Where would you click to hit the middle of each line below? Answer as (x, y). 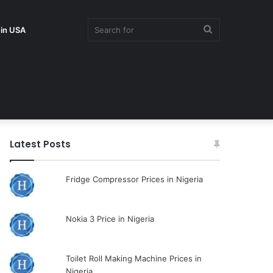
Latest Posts (41, 144)
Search (227, 29)
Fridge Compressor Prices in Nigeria (134, 179)
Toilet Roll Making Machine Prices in (133, 258)
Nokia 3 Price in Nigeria (110, 219)
